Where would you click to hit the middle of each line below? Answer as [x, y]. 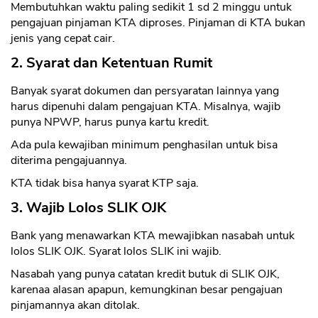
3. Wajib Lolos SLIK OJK [88, 208]
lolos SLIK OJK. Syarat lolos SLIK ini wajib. [116, 252]
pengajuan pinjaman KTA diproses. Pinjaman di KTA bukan [158, 23]
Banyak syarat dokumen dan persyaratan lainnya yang [145, 91]
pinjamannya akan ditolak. [75, 306]
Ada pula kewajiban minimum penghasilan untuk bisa [144, 145]
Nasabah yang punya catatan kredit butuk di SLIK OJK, [145, 274]
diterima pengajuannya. [69, 161]
